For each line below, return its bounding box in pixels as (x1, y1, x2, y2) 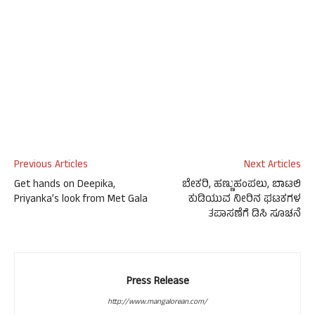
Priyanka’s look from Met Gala (14, 191, 148, 209)
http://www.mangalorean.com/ (108, 296, 207, 309)
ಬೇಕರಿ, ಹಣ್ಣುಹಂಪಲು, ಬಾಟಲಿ (182, 176, 301, 194)
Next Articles (244, 157, 301, 174)
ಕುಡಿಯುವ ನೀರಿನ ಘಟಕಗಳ (188, 191, 301, 209)
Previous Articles (14, 157, 88, 174)
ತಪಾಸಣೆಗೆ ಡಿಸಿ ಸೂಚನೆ (208, 206, 301, 224)
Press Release (126, 274, 189, 291)
